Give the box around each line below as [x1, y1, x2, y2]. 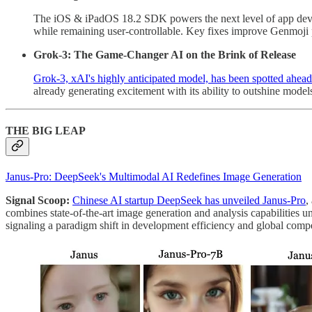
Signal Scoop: [6, 194, 72, 207]
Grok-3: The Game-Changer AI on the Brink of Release [33, 48, 296, 61]
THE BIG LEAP [6, 124, 86, 136]
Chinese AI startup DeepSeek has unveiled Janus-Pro [72, 194, 306, 207]
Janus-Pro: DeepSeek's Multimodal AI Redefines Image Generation [6, 171, 302, 183]
